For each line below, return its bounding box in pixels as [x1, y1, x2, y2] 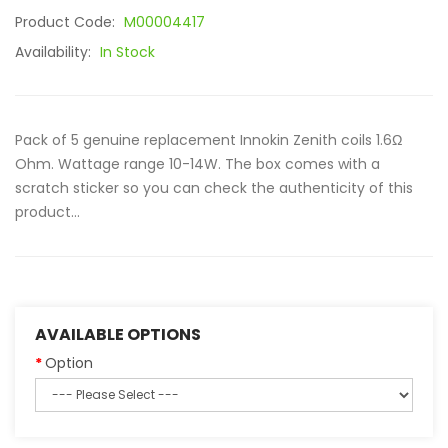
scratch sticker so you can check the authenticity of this [15, 178, 413, 198]
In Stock [100, 42, 155, 62]
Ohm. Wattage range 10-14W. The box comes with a [15, 154, 380, 174]
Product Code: [15, 12, 119, 32]
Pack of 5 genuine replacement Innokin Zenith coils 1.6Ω [15, 130, 402, 150]
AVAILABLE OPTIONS [35, 323, 201, 346]
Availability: [15, 42, 95, 62]
